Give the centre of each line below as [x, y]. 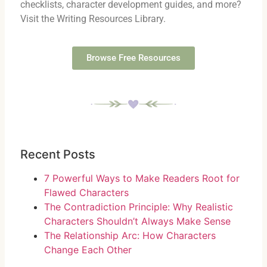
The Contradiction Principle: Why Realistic [139, 207]
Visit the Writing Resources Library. [93, 18]
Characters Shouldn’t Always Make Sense [137, 221]
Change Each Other [88, 249]
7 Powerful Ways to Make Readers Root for [142, 178]
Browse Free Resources [133, 58]
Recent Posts [58, 154]
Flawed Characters [86, 192]
